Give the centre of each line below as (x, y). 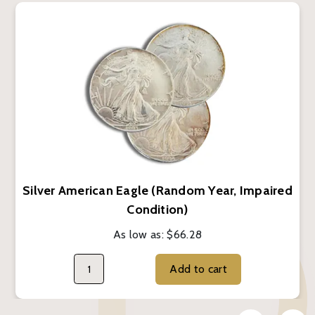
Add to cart (217, 269)
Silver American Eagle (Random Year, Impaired (157, 191)
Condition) (157, 210)
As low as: (140, 235)
